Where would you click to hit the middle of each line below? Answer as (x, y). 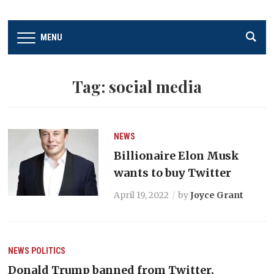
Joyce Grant (217, 195)
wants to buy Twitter (172, 173)
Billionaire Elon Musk (176, 156)
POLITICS (49, 251)
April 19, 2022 (141, 195)
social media (155, 87)
